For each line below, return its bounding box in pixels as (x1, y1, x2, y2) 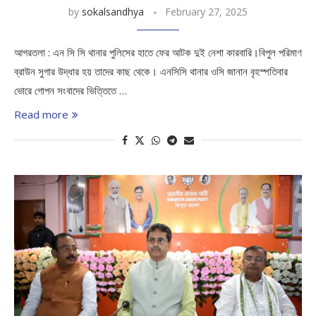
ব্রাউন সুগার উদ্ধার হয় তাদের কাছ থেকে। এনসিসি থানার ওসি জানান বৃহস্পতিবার (14, 64, 288, 78)
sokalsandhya (82, 5, 144, 18)
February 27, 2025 (165, 5, 248, 18)
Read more (14, 107, 68, 121)
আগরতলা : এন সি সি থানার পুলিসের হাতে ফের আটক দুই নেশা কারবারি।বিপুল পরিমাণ (14, 45, 302, 59)
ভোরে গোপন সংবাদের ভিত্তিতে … (14, 83, 127, 97)
